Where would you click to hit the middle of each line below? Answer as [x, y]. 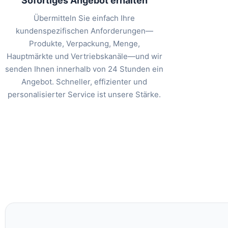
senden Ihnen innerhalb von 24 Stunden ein [84, 69]
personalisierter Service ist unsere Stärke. [84, 95]
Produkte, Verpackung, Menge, [84, 44]
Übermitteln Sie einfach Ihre [84, 18]
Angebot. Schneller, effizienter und [84, 82]
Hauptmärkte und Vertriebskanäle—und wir [84, 56]
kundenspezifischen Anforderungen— [84, 31]
